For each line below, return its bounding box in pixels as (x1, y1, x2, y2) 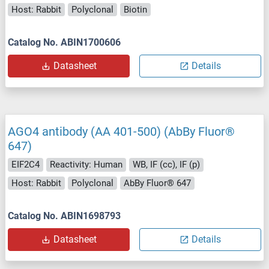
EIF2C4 (11, 159, 40, 171)
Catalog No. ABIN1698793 (8, 210, 121, 222)
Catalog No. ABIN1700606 (8, 37, 121, 49)
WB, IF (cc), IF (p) (133, 159, 200, 171)
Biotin (124, 4, 147, 15)
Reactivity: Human (50, 159, 122, 171)
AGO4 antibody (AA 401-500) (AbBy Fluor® (8, 124, 235, 139)
